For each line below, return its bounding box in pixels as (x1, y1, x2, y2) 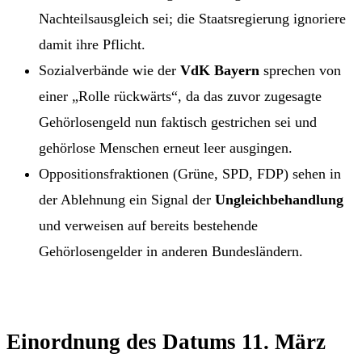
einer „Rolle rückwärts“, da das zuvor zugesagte (39, 87, 322, 104)
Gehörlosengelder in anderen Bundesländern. (39, 242, 303, 259)
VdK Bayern (180, 61, 259, 78)
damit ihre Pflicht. (39, 36, 145, 53)
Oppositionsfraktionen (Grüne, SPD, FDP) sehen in (39, 165, 341, 182)
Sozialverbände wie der (39, 61, 180, 78)
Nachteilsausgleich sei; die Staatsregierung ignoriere (39, 10, 346, 27)
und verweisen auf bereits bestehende (39, 217, 258, 234)
